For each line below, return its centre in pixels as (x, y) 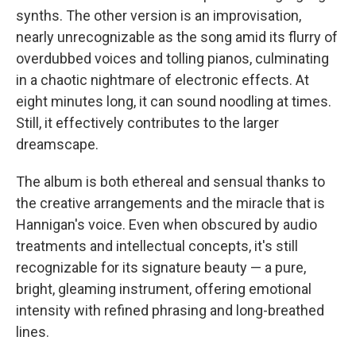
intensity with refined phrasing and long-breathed (170, 310)
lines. (33, 331)
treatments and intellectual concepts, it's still (157, 246)
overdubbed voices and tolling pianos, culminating (172, 58)
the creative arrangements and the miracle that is (170, 203)
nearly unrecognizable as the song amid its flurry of (177, 37)
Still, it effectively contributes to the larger (147, 122)
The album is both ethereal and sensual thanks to (170, 181)
